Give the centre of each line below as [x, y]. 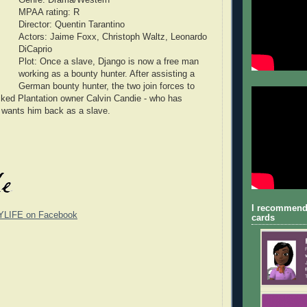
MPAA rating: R [49, 12]
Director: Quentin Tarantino [72, 24]
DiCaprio [35, 49]
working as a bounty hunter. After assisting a [107, 74]
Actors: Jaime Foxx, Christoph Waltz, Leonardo [113, 37]
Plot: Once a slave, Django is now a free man [109, 61]
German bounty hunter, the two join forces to [107, 86]
